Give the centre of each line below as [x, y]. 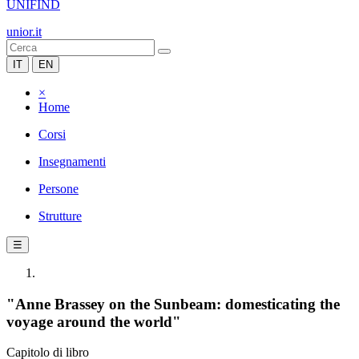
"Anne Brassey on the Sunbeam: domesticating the [173, 304]
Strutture [60, 216]
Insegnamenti [72, 161]
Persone [58, 189]
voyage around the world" [94, 321]
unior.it [24, 32]
